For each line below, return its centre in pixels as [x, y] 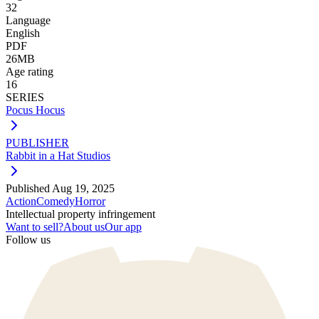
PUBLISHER [37, 142]
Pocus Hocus [35, 110]
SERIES [25, 97]
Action [21, 201]
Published [29, 188]
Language [28, 20]
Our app [123, 226]
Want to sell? [35, 226]
